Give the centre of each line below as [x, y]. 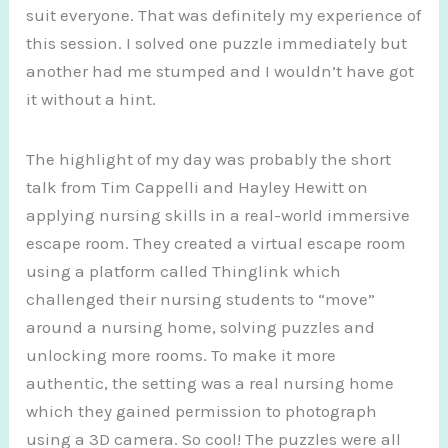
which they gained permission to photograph [202, 410]
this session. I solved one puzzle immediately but [217, 42]
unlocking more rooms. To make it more [181, 354]
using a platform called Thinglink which [184, 270]
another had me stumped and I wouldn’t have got [220, 70]
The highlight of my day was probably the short [209, 158]
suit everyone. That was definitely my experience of [224, 14]
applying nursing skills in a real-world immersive [218, 214]
